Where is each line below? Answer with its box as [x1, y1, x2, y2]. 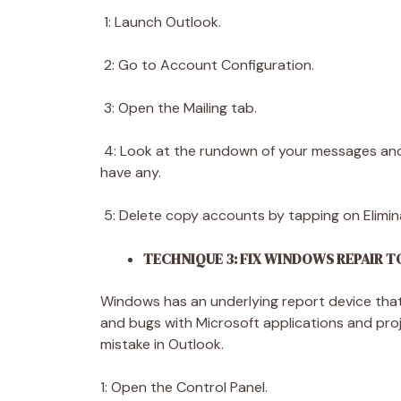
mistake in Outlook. [100, 334, 227, 354]
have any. [100, 162, 165, 182]
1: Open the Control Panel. [100, 377, 271, 397]
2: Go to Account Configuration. [100, 55, 318, 74]
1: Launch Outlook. [100, 12, 225, 31]
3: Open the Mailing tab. [100, 98, 260, 117]
